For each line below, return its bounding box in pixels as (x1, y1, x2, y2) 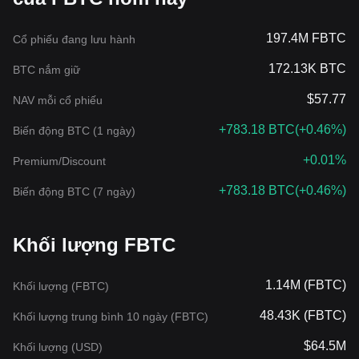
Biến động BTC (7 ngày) (13, 185, 135, 198)
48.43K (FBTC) (260, 309, 346, 322)
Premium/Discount (13, 155, 106, 167)
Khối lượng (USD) (13, 341, 103, 353)
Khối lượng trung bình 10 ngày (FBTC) (13, 310, 208, 323)
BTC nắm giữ (13, 63, 80, 76)
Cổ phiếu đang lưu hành (13, 33, 135, 46)
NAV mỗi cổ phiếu (13, 94, 103, 107)
